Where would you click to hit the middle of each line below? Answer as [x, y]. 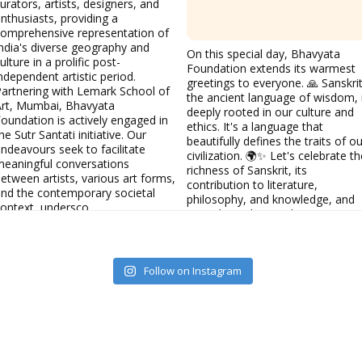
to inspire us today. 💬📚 [250, 228]
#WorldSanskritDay [237, 242]
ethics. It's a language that [255, 126]
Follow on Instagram [192, 270]
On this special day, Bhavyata [263, 53]
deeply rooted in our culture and [270, 112]
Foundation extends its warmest [271, 68]
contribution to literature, [252, 184]
